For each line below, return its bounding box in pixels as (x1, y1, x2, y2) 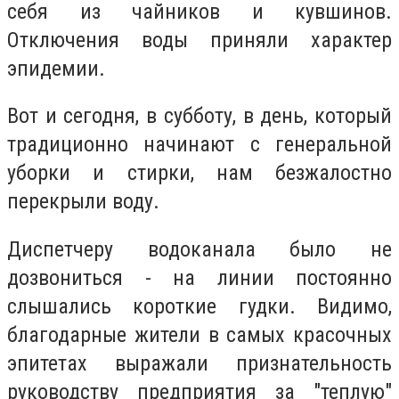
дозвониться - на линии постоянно (7, 265, 392, 290)
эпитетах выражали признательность (7, 350, 392, 376)
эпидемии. (7, 55, 105, 81)
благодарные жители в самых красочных (7, 322, 392, 347)
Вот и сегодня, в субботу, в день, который (7, 103, 392, 129)
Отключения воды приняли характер (7, 27, 392, 53)
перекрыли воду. (7, 189, 159, 215)
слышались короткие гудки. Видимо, (7, 293, 392, 319)
